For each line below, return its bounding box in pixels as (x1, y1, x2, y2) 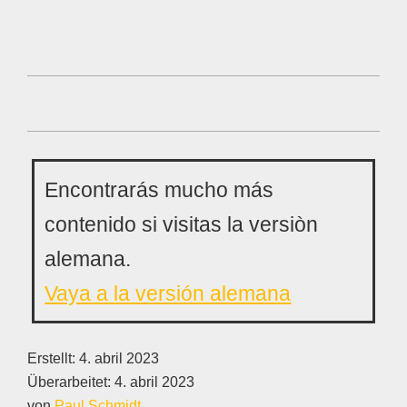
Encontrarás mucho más (45, 177, 274, 202)
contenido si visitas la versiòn (45, 212, 319, 236)
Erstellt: (27, 351, 79, 367)
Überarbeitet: (27, 374, 114, 391)
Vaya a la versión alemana (45, 281, 292, 305)
